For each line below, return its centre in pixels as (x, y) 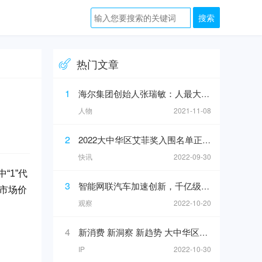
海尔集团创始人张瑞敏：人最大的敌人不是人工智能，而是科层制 (140, 93)
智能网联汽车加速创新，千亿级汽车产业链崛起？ (140, 186)
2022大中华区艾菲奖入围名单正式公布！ (140, 139)
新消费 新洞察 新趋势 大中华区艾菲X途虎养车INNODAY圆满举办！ (139, 232)
